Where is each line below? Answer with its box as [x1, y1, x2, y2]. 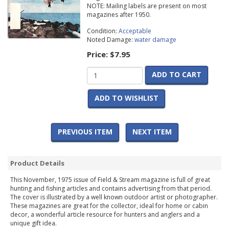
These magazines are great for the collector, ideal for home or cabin [10, 201, 208, 211]
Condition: [86, 27, 119, 36]
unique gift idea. [10, 219, 57, 228]
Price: [86, 49, 110, 60]
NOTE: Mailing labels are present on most [86, 2, 207, 11]
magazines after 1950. [86, 10, 151, 19]
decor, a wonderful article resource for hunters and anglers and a [10, 210, 200, 219]
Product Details [10, 158, 64, 168]
